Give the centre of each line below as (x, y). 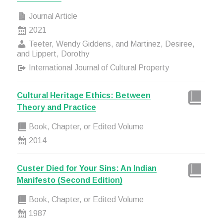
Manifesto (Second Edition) (69, 180)
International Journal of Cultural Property (98, 68)
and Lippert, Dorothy (53, 54)
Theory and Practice (56, 107)
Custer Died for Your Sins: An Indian (86, 168)
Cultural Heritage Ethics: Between (83, 95)
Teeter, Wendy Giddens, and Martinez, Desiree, (111, 44)
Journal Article (52, 16)
